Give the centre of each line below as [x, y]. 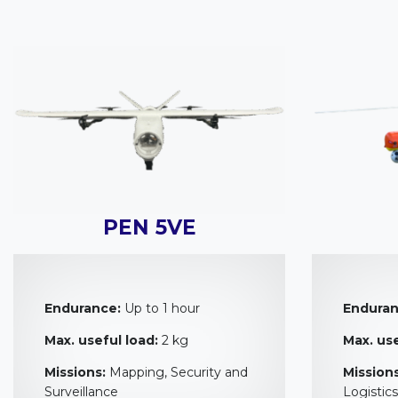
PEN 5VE [149, 227]
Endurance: [83, 308]
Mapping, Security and [177, 372]
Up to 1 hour [160, 308]
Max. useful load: [101, 340]
